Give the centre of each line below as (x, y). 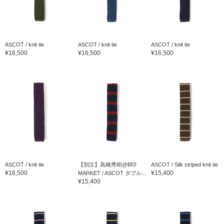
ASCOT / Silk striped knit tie (184, 165)
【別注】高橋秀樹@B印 (107, 165)
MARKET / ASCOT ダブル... (112, 173)
